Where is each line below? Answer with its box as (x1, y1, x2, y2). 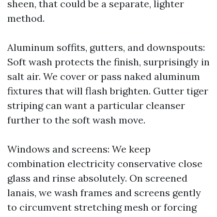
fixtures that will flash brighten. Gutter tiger (7, 85, 208, 97)
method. (7, 12, 45, 24)
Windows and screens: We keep (7, 143, 151, 155)
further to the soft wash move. (7, 114, 145, 126)
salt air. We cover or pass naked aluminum (7, 70, 200, 82)
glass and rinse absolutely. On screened (7, 172, 187, 184)
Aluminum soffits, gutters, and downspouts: (7, 41, 205, 53)
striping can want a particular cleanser (7, 99, 185, 111)
